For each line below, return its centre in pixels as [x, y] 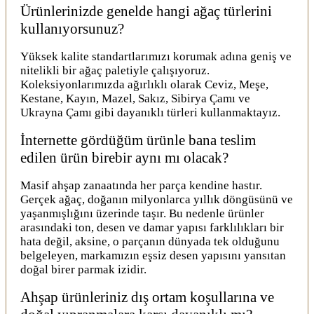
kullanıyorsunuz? [72, 28]
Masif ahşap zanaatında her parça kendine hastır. [141, 185]
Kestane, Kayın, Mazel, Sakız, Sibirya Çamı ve [135, 98]
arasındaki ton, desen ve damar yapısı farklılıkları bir [152, 227]
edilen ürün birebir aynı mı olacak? [124, 157]
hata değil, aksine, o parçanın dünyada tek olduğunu [150, 241]
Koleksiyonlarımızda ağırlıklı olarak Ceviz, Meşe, [144, 84]
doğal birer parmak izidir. [83, 269]
